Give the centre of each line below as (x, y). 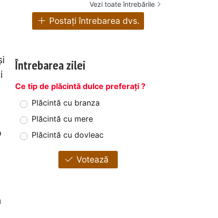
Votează (91, 160)
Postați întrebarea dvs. (93, 21)
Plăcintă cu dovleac (68, 135)
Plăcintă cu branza (66, 103)
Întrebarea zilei (50, 65)
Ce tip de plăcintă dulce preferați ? (80, 86)
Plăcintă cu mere (62, 119)
